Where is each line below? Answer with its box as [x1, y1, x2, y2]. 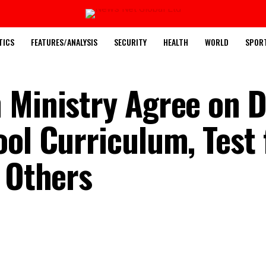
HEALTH [163, 36, 188, 48]
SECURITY [114, 36, 147, 48]
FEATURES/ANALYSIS [31, 36, 97, 48]
